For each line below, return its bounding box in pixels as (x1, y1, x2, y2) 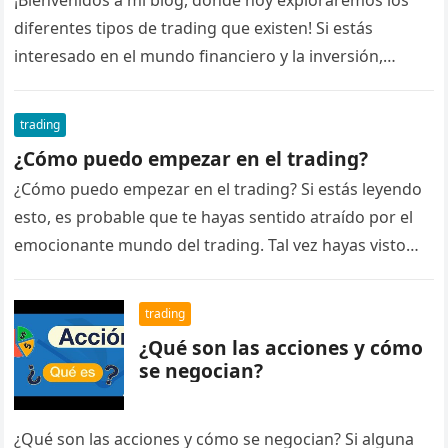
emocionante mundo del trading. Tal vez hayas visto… (14, 234, 420, 256)
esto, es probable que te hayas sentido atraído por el (14, 206, 414, 228)
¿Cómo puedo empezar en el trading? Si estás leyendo (14, 178, 423, 200)
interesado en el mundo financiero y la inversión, (14, 45, 384, 67)
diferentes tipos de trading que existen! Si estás (14, 17, 374, 39)
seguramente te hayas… (14, 73, 197, 95)
